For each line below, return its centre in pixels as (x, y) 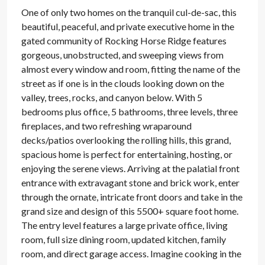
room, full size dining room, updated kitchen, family (124, 239)
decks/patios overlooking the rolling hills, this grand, (126, 140)
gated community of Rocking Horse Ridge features (124, 41)
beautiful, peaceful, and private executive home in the (128, 26)
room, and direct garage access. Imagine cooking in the (131, 253)
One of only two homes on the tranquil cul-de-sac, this (129, 12)
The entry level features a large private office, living (125, 225)
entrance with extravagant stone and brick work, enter (130, 182)
